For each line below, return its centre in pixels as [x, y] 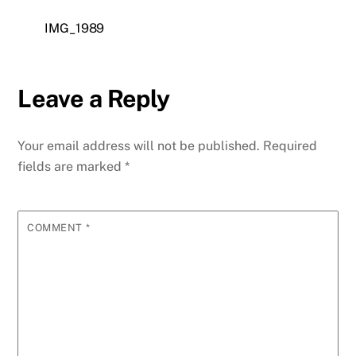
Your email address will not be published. [139, 146]
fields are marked [72, 167]
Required [290, 146]
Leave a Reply [94, 98]
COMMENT [56, 228]
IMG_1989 [75, 28]
